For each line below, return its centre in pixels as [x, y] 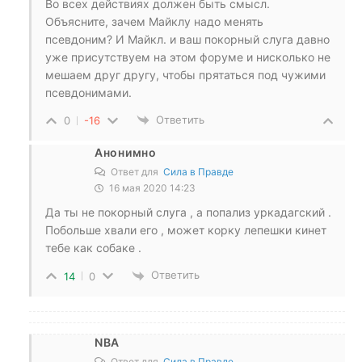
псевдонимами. [88, 92]
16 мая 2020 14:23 [151, 188]
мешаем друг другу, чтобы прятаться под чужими [185, 74]
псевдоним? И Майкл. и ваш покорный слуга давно [187, 39]
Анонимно [126, 153]
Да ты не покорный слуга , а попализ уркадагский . [188, 213]
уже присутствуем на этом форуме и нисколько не [188, 57]
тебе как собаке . [93, 248]
